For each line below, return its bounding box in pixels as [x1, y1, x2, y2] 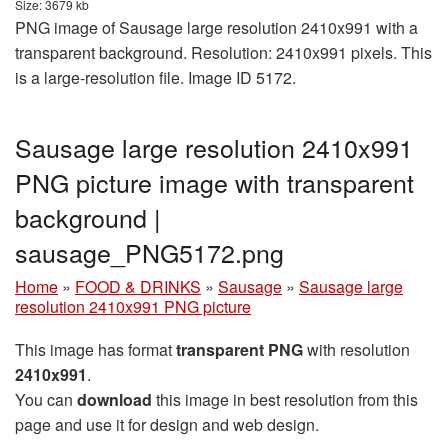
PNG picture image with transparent [15, 163, 414, 200]
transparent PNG [176, 337, 303, 361]
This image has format [15, 337, 176, 361]
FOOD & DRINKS [75, 274, 201, 298]
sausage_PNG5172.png [15, 233, 284, 270]
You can [15, 387, 77, 411]
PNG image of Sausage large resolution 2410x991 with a [15, 15, 418, 39]
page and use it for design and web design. [15, 412, 319, 436]
